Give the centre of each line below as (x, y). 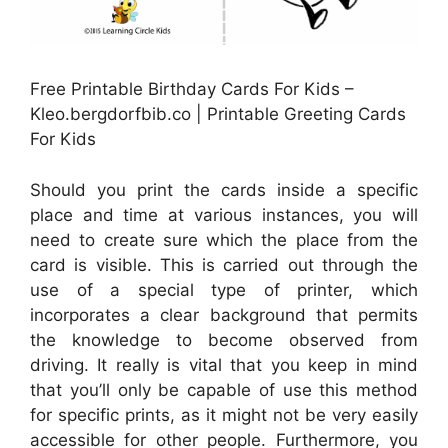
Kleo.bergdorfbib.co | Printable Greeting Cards (218, 114)
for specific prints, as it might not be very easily (224, 414)
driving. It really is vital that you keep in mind (224, 364)
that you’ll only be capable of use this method (224, 389)
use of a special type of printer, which (224, 289)
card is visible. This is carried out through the (224, 264)
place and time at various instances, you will (224, 214)
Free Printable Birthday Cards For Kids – (192, 89)
